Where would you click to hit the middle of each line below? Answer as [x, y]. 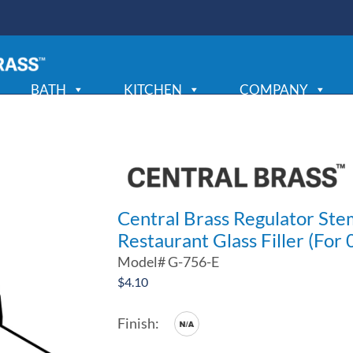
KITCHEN [152, 89]
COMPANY [273, 89]
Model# [143, 262]
